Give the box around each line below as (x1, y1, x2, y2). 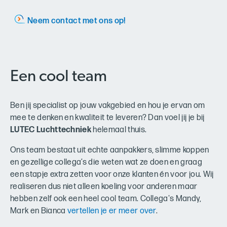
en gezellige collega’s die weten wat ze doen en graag (10, 158, 202, 168)
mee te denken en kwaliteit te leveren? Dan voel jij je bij (10, 113, 205, 123)
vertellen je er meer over (67, 206, 156, 216)
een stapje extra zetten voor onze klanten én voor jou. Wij (10, 170, 214, 180)
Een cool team (10, 69, 107, 86)
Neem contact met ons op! (27, 16, 126, 26)
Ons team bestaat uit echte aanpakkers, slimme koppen (10, 145, 209, 156)
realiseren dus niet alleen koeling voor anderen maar (10, 182, 198, 192)
